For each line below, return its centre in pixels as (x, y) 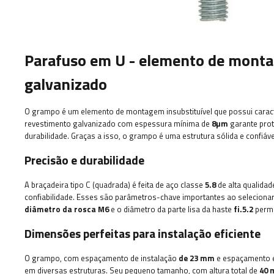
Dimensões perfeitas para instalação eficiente (143, 234)
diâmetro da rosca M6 (67, 209)
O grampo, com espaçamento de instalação (102, 258)
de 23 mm (197, 258)
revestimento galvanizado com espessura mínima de (118, 124)
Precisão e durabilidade (84, 160)
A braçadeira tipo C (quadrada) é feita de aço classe (115, 185)
